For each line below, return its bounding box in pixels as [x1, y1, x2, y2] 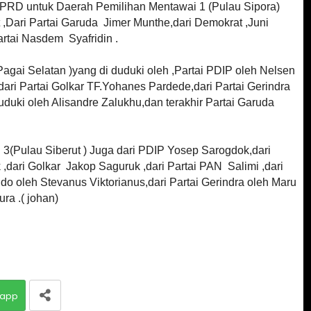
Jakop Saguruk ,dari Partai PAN [65, 160, 225, 172]
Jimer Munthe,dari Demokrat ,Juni [103, 16, 269, 28]
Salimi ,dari [227, 160, 283, 172]
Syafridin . [68, 32, 118, 44]
